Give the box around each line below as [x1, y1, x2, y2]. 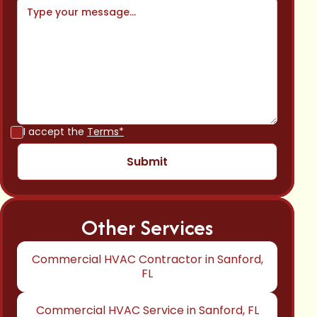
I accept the [23, 125, 87, 139]
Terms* [87, 125, 124, 139]
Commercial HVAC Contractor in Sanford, [31, 251, 263, 267]
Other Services [81, 212, 213, 243]
